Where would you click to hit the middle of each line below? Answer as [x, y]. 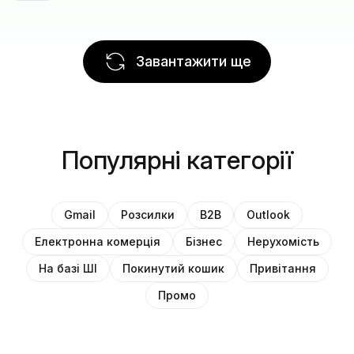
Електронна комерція [98, 241]
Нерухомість [283, 241]
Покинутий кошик [173, 268]
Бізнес [204, 241]
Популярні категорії [177, 160]
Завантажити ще [194, 61]
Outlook [268, 214]
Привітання [282, 268]
